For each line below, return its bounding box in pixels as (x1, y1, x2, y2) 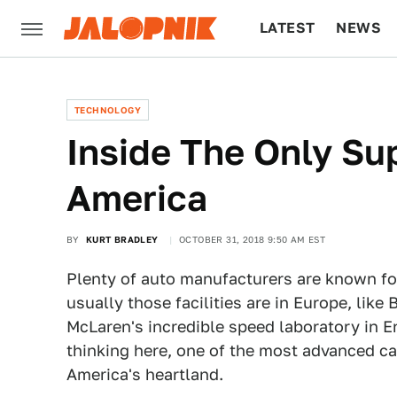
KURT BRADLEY (85, 234, 159, 245)
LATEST (260, 19, 315, 36)
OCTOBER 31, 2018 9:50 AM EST (179, 234, 326, 245)
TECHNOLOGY (74, 105, 141, 115)
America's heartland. (66, 365, 223, 384)
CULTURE (260, 76, 328, 93)
